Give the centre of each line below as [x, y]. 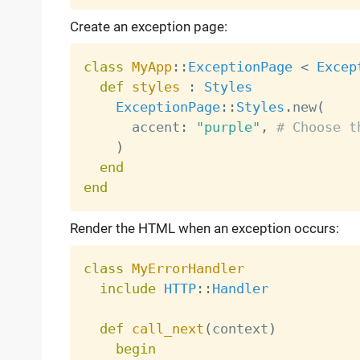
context [240, 329]
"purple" [228, 127]
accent [131, 127]
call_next [168, 329]
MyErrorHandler [188, 269]
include [127, 289]
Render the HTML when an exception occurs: [204, 229]
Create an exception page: [148, 27]
